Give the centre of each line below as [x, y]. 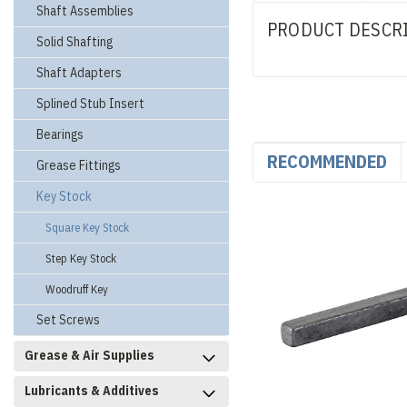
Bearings [60, 134]
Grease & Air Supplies [89, 355]
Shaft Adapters [79, 73]
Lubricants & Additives [92, 391]
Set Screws [68, 320]
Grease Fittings [79, 165]
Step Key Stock [81, 258]
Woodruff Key [77, 289]
